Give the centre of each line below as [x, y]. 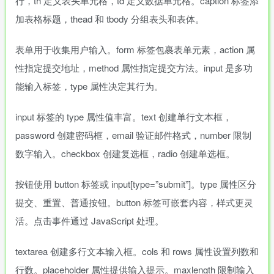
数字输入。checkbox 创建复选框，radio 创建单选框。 [125, 153]
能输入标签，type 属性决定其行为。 [89, 86]
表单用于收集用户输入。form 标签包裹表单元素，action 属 [135, 49]
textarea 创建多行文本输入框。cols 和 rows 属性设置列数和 [137, 251]
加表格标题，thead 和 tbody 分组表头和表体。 [110, 19]
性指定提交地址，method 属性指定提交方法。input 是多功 [134, 68]
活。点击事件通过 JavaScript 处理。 [90, 220]
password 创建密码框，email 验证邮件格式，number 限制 [133, 135]
